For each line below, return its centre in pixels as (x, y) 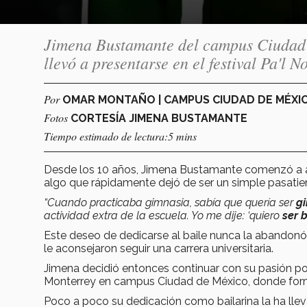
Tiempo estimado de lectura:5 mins (120, 136)
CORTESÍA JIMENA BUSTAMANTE (159, 118)
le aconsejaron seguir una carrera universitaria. (159, 248)
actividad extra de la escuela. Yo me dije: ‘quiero (163, 215)
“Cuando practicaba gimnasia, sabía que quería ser (170, 202)
